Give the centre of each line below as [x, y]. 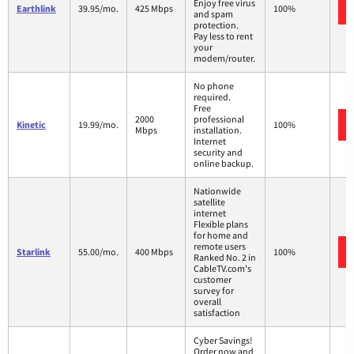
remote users [220, 246]
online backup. [224, 163]
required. [212, 96]
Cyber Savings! [223, 340]
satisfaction [217, 312]
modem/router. [224, 58]
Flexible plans [221, 224]
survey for [214, 290]
